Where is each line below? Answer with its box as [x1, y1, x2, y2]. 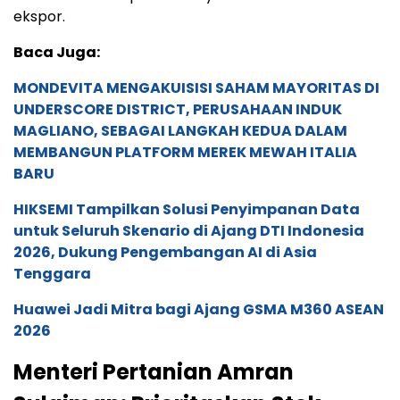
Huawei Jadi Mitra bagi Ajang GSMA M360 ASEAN [13, 299, 384, 321]
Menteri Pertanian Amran [13, 357, 294, 387]
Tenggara [13, 263, 91, 285]
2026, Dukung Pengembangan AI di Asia [13, 242, 317, 263]
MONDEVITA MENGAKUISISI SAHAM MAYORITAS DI [13, 78, 379, 99]
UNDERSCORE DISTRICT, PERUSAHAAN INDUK [13, 99, 342, 121]
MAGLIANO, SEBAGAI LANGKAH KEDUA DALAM [13, 121, 347, 142]
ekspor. [13, 6, 65, 28]
